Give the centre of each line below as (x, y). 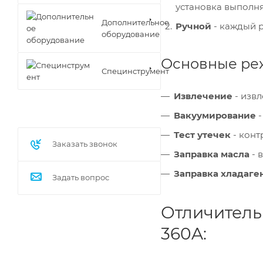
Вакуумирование (216, 115)
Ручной (195, 26)
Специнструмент (135, 71)
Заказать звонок (85, 144)
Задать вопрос (81, 177)
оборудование (131, 34)
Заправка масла (212, 154)
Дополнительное (135, 22)
